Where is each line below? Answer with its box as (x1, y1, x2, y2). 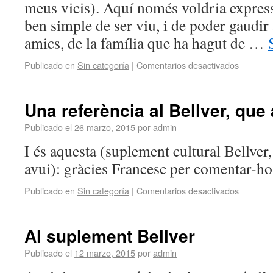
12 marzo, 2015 (74, 246, 135, 259)
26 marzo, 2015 (74, 121, 135, 133)
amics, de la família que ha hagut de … (24, 32, 268, 53)
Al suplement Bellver (24, 223, 195, 248)
